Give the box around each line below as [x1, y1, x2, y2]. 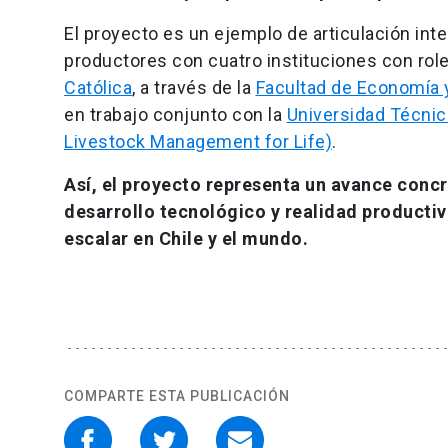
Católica [64, 77, 132, 99]
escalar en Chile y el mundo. [64, 228, 308, 250]
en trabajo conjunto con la [64, 104, 287, 126]
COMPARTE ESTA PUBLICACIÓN [64, 388, 290, 405]
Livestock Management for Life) [64, 131, 332, 153]
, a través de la [132, 77, 256, 99]
